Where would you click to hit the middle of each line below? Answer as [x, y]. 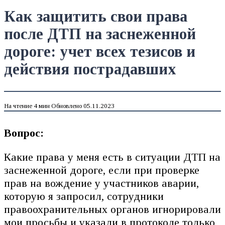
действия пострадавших [90, 69]
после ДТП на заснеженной [100, 34]
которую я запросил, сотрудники [84, 196]
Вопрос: [24, 133]
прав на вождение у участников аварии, [101, 183]
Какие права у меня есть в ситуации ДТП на [112, 157]
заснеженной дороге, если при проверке [102, 170]
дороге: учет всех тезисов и [100, 51]
